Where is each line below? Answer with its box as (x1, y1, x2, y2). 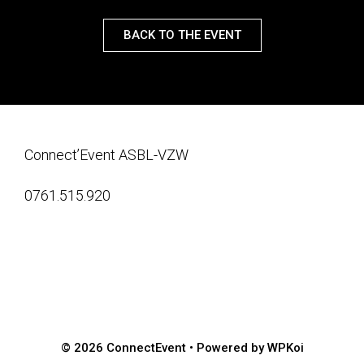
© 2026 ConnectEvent (60, 340, 186, 355)
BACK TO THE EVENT (123, 28, 241, 42)
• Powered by (185, 340, 267, 355)
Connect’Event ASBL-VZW (24, 146, 188, 163)
